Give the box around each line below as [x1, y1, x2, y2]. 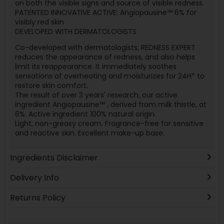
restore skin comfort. [14, 80, 88, 91]
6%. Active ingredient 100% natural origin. [14, 109, 156, 119]
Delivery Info [9, 172, 59, 183]
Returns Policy [9, 192, 65, 203]
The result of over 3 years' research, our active [14, 90, 177, 100]
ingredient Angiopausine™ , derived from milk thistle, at [14, 99, 206, 110]
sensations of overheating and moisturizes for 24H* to [14, 71, 204, 81]
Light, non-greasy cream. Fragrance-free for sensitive [14, 118, 203, 129]
